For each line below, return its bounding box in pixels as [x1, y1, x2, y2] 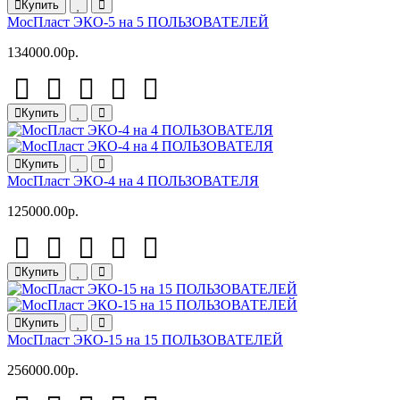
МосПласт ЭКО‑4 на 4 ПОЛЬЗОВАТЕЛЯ [7, 173, 259, 188]
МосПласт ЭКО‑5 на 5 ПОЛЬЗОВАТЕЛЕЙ [7, 14, 269, 29]
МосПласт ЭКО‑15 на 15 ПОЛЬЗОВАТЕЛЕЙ [7, 332, 283, 347]
